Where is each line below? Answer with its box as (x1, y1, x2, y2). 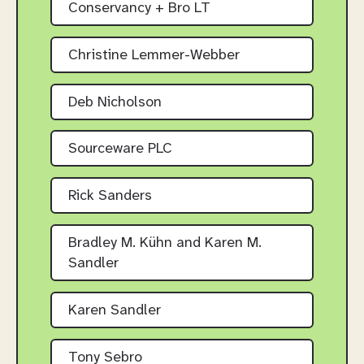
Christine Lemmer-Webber (68, 47, 240, 63)
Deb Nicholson (68, 94, 162, 110)
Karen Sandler (68, 302, 161, 318)
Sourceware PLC (68, 141, 172, 158)
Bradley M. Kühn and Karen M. (68, 236, 262, 252)
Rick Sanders (68, 188, 152, 205)
